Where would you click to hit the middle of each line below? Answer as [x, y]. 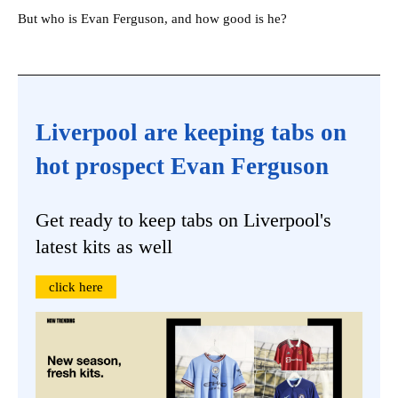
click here [76, 287]
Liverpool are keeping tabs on [191, 132]
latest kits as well [104, 246]
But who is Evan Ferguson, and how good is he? [152, 18]
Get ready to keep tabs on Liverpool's [183, 219]
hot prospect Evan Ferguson [182, 166]
